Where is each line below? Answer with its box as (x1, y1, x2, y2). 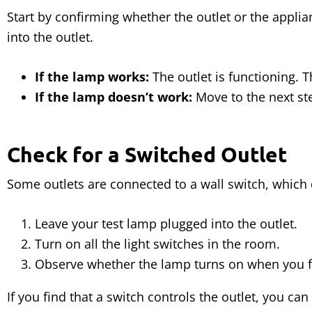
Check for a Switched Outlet (7, 141, 287, 167)
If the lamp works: (35, 68, 149, 85)
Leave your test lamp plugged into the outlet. (35, 215, 297, 232)
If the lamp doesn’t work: (35, 88, 192, 105)
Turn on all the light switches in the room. (35, 235, 280, 252)
